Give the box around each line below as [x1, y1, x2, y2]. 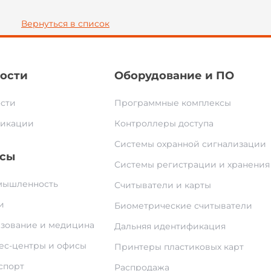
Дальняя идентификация [114, 221, 226, 232]
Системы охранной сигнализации [114, 139, 267, 150]
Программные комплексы [114, 97, 232, 109]
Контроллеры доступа [114, 118, 214, 129]
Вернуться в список [21, 18, 109, 30]
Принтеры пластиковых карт [114, 241, 244, 253]
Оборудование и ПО [114, 69, 235, 83]
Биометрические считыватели [114, 200, 253, 212]
